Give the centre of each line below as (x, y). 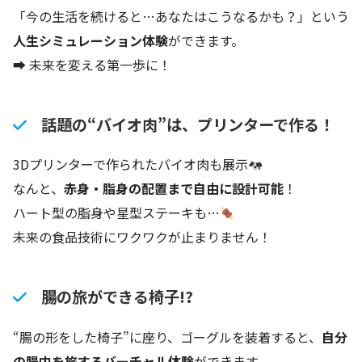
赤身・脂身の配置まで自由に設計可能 (174, 189)
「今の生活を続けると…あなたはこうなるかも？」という (181, 16)
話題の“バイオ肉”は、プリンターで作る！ (187, 124)
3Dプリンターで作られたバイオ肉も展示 (130, 164)
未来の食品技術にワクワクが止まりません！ (142, 237)
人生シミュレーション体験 (90, 40)
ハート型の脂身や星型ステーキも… (116, 213)
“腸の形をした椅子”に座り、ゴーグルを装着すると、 (167, 337)
